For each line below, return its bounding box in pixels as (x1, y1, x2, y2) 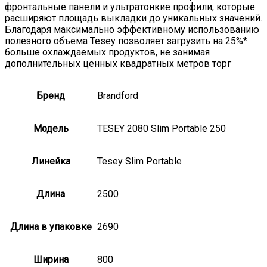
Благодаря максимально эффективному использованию (5, 23, 259, 35)
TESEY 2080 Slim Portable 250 (97, 122, 226, 134)
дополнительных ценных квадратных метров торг (5, 57, 231, 69)
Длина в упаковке (10, 221, 92, 232)
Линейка (31, 155, 70, 167)
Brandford (97, 89, 138, 101)
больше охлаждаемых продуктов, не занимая (5, 46, 210, 58)
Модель (33, 122, 69, 134)
